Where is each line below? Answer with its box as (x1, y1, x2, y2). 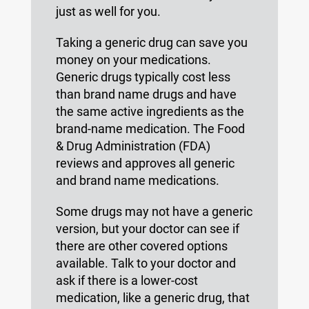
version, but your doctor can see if (55, 221, 239, 236)
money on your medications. (55, 52, 211, 67)
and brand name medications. (55, 173, 219, 188)
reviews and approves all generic (55, 156, 235, 170)
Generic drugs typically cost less (55, 70, 230, 84)
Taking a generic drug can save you (55, 35, 248, 50)
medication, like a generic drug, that (55, 290, 250, 305)
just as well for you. (55, 4, 161, 19)
